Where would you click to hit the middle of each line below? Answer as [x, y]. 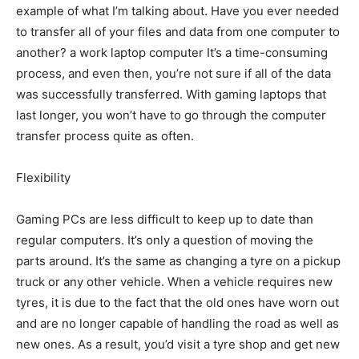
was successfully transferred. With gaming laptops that [171, 95]
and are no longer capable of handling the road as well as [177, 324]
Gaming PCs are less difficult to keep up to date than [165, 220]
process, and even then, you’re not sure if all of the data [173, 74]
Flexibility [43, 178]
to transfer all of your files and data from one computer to [178, 32]
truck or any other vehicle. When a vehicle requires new [174, 282]
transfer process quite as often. [105, 136]
